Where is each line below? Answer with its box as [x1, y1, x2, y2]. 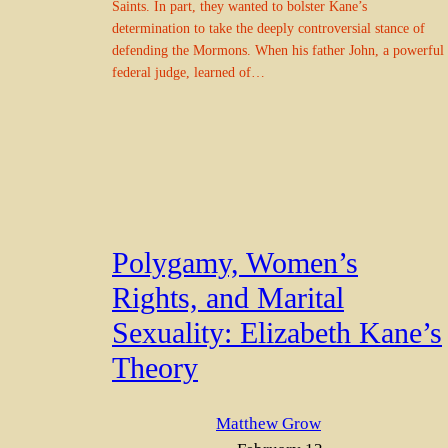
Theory [112, 352, 198, 385]
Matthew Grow [216, 413, 321, 433]
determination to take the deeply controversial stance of [112, 19, 425, 36]
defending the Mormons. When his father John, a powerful [112, 41, 444, 58]
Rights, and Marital [112, 282, 344, 315]
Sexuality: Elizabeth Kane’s [112, 317, 442, 350]
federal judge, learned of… [112, 63, 265, 80]
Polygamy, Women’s [112, 247, 358, 280]
